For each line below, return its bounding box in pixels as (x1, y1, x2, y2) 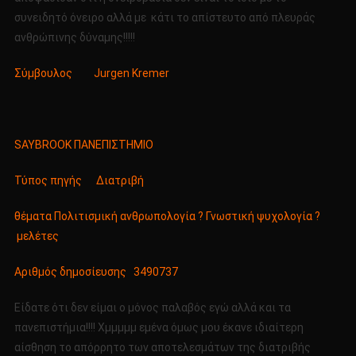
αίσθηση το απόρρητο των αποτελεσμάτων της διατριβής (14, 341, 311, 354)
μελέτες (14, 230, 59, 243)
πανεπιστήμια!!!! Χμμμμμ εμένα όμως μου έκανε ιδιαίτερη (14, 321, 304, 335)
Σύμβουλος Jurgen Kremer (14, 67, 169, 80)
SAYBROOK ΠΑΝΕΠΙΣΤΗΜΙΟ (14, 138, 153, 152)
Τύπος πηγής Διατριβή (14, 174, 144, 188)
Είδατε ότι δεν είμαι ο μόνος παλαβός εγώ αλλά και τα (14, 301, 291, 315)
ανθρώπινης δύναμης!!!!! (14, 31, 135, 44)
